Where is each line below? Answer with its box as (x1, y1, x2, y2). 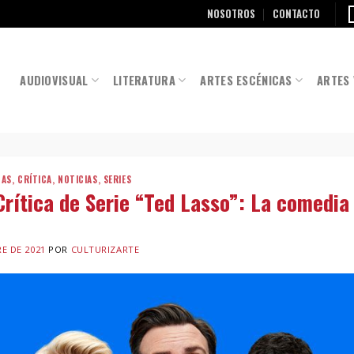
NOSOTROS (206, 6, 255, 21)
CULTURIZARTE (70, 243, 140, 255)
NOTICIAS (58, 173, 98, 186)
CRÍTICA (17, 173, 52, 186)
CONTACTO (273, 6, 321, 21)
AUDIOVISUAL (20, 71, 88, 88)
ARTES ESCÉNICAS (200, 71, 292, 88)
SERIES (103, 173, 132, 186)
